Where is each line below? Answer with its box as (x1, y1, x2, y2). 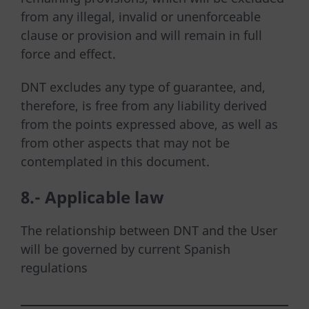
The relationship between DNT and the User (21, 221, 277, 239)
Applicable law (45, 185, 164, 208)
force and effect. (21, 45, 116, 62)
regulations (21, 259, 88, 276)
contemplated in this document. (21, 153, 210, 170)
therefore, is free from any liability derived (21, 97, 267, 114)
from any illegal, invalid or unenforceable (21, 8, 261, 25)
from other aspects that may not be (21, 134, 230, 152)
